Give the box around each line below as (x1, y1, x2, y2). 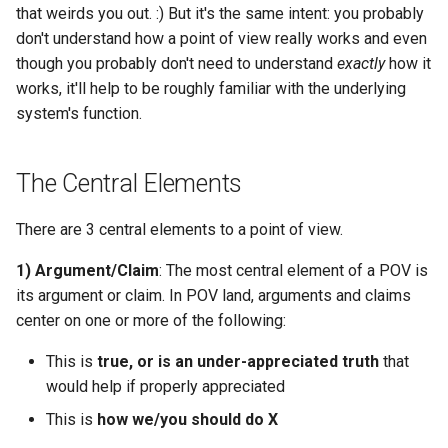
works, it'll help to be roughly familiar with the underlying (16, 78, 406, 98)
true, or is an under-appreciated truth (97, 351, 379, 371)
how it (385, 53, 431, 73)
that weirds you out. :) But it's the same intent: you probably (16, 3, 424, 23)
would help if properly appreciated (46, 376, 285, 396)
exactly (337, 53, 385, 73)
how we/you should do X (97, 409, 278, 429)
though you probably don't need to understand (16, 53, 337, 73)
